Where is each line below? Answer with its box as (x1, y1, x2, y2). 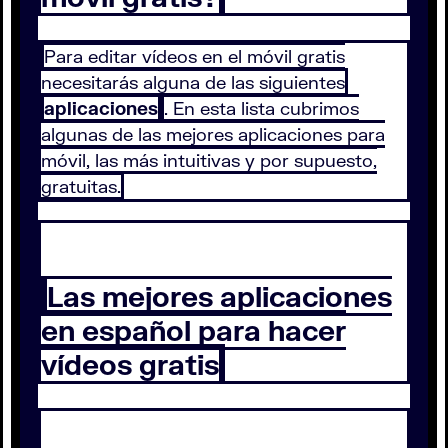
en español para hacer (41, 313, 346, 348)
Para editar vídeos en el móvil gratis (44, 45, 345, 68)
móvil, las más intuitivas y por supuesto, (41, 149, 377, 172)
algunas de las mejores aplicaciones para (41, 123, 385, 146)
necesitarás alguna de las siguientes (41, 71, 345, 94)
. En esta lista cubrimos (164, 97, 359, 120)
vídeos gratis (41, 347, 219, 382)
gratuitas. (41, 175, 121, 198)
